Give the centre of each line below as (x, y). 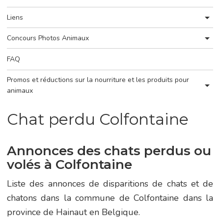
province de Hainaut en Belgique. (73, 212)
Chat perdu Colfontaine (98, 120)
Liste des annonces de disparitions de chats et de (110, 184)
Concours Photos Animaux (48, 38)
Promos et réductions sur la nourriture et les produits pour (98, 80)
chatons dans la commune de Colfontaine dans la (110, 198)
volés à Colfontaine (69, 165)
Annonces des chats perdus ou (109, 151)
